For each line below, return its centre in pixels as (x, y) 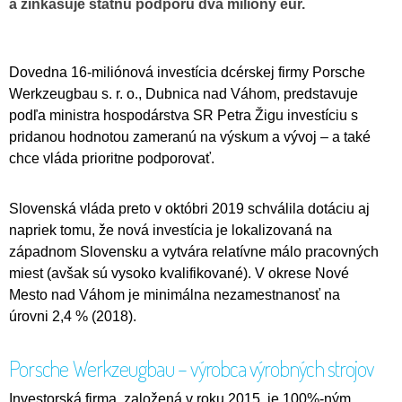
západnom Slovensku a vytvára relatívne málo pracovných (194, 252)
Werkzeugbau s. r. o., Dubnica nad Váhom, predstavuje (184, 94)
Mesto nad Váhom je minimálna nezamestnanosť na (175, 295)
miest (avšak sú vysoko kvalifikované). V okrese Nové (179, 274)
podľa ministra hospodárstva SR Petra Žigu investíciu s (184, 116)
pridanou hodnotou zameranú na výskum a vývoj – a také (190, 137)
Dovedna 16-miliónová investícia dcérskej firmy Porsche (187, 73)
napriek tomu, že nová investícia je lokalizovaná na (170, 231)
